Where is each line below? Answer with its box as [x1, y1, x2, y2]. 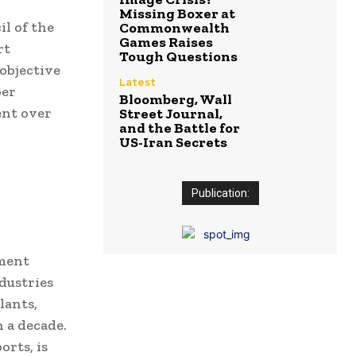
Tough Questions [119, 48, 238, 66]
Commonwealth [119, 19, 230, 37]
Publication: [191, 187, 250, 200]
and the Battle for [119, 119, 240, 137]
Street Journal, [119, 105, 222, 123]
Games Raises [119, 33, 213, 52]
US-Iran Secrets [119, 133, 227, 152]
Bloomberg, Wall [119, 91, 232, 109]
